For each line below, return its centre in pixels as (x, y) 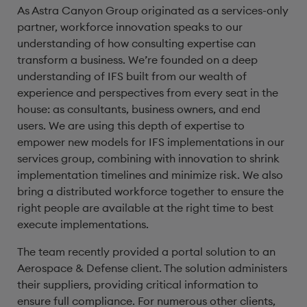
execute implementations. (83, 224)
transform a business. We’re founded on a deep (137, 60)
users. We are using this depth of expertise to (131, 125)
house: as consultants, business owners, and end (139, 109)
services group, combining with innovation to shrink (148, 158)
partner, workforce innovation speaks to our (130, 27)
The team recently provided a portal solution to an (146, 251)
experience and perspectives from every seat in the (148, 93)
